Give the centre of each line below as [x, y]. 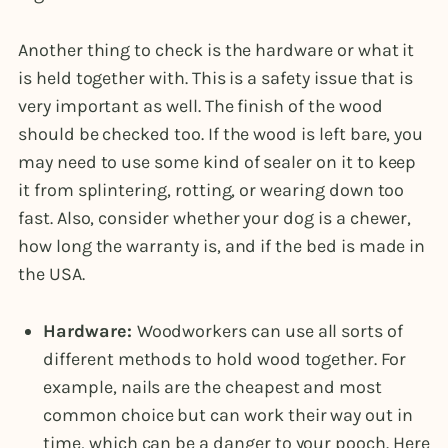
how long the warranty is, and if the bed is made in [222, 246]
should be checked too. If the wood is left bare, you [221, 134]
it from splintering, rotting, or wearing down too [211, 190]
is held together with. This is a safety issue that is [216, 78]
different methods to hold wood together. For [224, 359]
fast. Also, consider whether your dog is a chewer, [215, 218]
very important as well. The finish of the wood [200, 106]
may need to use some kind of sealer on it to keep [217, 162]
